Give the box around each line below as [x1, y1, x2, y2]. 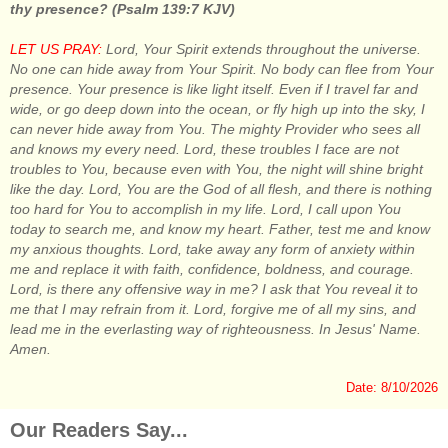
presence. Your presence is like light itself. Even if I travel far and [10, 80, 418, 97]
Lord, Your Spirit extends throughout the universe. [106, 40, 421, 57]
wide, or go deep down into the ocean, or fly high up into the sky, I [10, 100, 425, 117]
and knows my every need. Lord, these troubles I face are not [10, 140, 399, 157]
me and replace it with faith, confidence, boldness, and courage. [10, 260, 414, 277]
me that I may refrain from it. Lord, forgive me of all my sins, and [10, 300, 416, 317]
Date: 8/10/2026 [346, 379, 438, 395]
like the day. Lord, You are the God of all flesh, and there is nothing [10, 180, 432, 197]
